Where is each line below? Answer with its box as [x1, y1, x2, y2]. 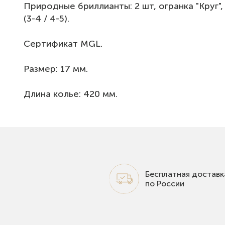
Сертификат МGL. [24, 38, 102, 49]
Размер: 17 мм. [24, 63, 88, 74]
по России [145, 179, 184, 188]
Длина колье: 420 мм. [24, 88, 118, 99]
